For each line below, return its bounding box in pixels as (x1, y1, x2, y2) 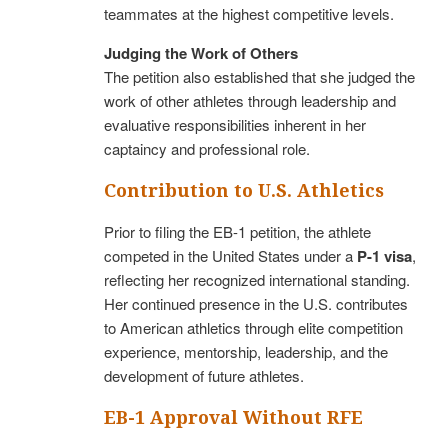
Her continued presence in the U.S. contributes (104, 292, 408, 314)
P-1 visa (357, 244, 412, 267)
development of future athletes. (104, 364, 304, 386)
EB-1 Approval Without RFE (104, 406, 363, 428)
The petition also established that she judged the (104, 65, 415, 87)
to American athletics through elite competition (104, 316, 403, 338)
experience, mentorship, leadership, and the (104, 340, 388, 362)
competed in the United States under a (104, 244, 357, 266)
